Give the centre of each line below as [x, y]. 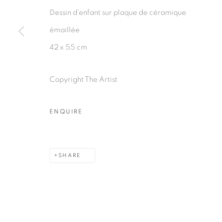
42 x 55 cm [68, 47]
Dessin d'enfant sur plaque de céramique [118, 13]
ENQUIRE [66, 111]
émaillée [65, 30]
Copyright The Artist [83, 80]
